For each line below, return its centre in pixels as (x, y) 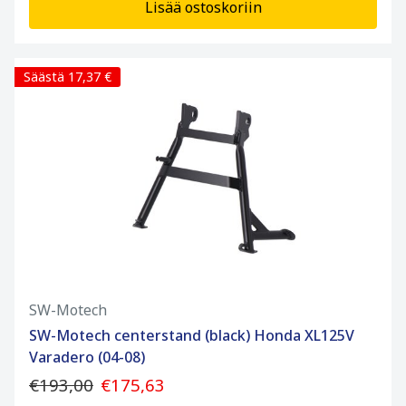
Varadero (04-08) (87, 358)
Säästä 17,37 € (68, 77)
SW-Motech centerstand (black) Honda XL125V (192, 336)
